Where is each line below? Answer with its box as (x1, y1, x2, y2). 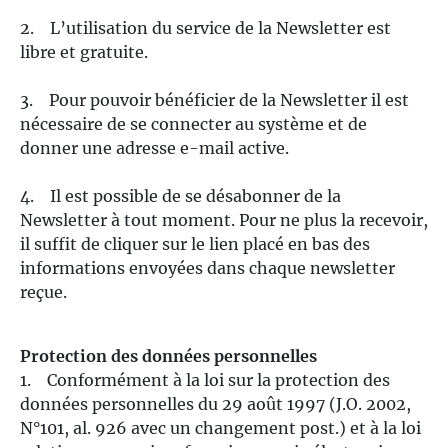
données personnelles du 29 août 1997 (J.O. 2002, (20, 394, 411, 414)
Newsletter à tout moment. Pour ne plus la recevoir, (20, 210, 428, 230)
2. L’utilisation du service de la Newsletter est (20, 18, 391, 38)
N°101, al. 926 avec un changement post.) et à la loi (20, 418, 421, 438)
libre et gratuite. (20, 42, 148, 62)
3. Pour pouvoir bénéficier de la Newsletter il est (20, 90, 409, 110)
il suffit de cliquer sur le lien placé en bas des (20, 234, 370, 254)
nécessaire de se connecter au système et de (20, 114, 367, 134)
